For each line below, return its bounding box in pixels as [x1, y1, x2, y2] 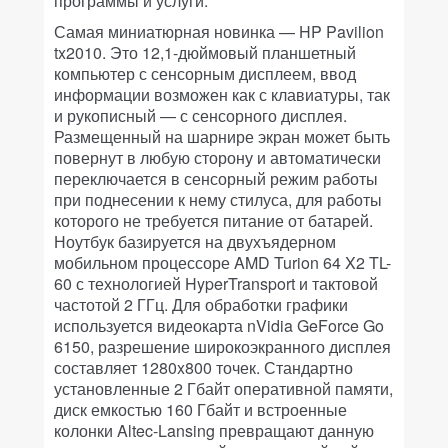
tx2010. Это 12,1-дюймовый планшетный [54, 41, 356, 64]
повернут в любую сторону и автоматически [54, 146, 381, 169]
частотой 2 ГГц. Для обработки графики [54, 293, 348, 316]
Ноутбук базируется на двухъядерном [54, 230, 336, 253]
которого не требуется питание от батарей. [54, 209, 373, 232]
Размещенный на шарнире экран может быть [54, 125, 390, 148]
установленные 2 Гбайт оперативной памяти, [54, 377, 393, 400]
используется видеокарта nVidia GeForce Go [54, 314, 384, 337]
